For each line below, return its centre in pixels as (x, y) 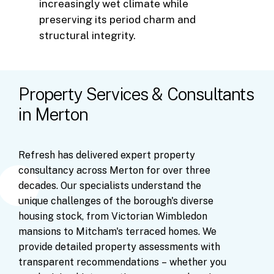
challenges (76, 201)
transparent (46, 262)
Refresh (37, 155)
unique (34, 201)
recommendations (118, 262)
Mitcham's (100, 231)
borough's (156, 201)
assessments (169, 246)
